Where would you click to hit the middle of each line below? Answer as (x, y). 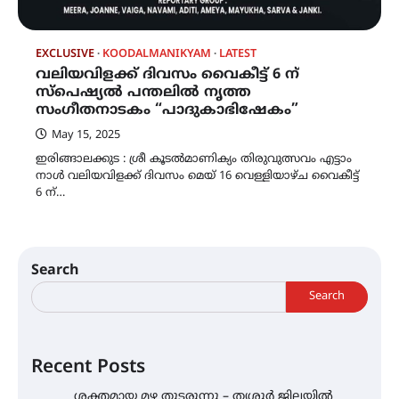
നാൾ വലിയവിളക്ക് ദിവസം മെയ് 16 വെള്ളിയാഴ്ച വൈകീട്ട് (197, 176)
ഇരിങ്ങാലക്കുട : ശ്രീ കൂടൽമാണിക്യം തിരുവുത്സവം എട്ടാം (194, 159)
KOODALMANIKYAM (157, 54)
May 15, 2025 (86, 135)
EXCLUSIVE (65, 54)
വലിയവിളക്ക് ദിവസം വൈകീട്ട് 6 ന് (167, 74)
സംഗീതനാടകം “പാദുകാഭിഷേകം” (167, 110)
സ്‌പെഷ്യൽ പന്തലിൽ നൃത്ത (143, 92)
